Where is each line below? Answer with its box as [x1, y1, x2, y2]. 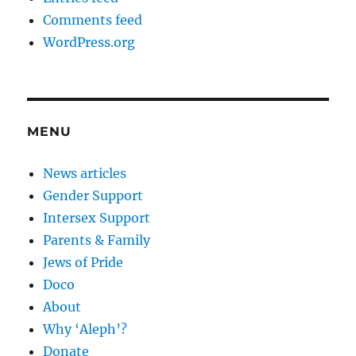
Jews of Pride [43, 253, 124, 270]
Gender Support [43, 187, 144, 203]
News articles [43, 164, 127, 181]
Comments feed [43, 11, 143, 28]
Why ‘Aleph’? [43, 320, 128, 337]
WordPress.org [43, 33, 136, 50]
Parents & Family [43, 231, 151, 248]
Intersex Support [43, 209, 151, 226]
